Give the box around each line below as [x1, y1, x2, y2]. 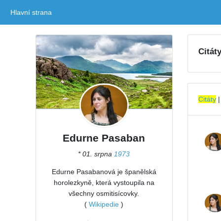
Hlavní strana [10, 8, 52, 16]
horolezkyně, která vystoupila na [53, 179, 154, 187]
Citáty [198, 95, 216, 103]
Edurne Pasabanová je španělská [51, 168, 156, 176]
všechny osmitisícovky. [69, 189, 140, 198]
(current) [52, 8, 79, 16]
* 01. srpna [78, 150, 114, 158]
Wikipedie [89, 200, 119, 209]
